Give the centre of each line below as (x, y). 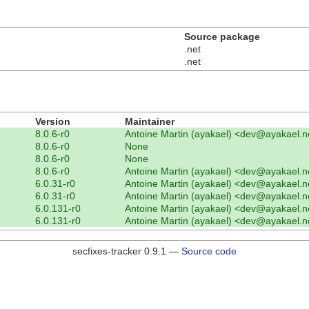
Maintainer (150, 121)
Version (53, 121)
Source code (209, 251)
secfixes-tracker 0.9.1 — (127, 251)
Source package (222, 36)
